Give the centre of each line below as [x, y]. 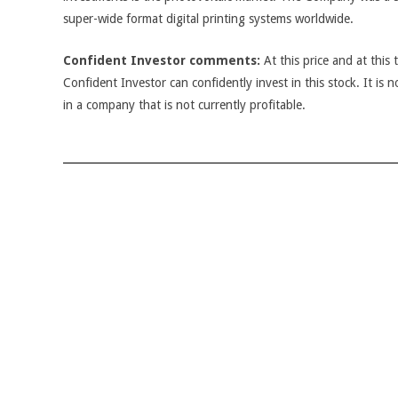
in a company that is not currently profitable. [184, 105]
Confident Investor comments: [162, 60]
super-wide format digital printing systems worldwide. [208, 19]
